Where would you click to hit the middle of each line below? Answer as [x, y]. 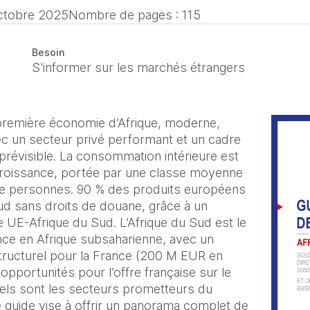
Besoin [48, 52]
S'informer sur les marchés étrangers [139, 67]
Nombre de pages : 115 [135, 15]
